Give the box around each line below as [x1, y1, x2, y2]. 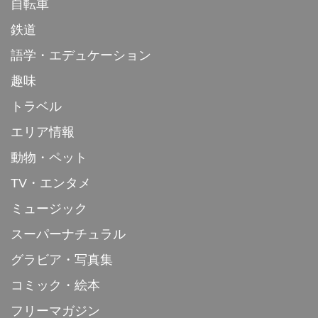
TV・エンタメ [11, 175, 91, 190]
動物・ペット [11, 150, 87, 165]
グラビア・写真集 [11, 252, 113, 267]
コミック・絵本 [11, 278, 100, 292]
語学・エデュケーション [11, 48, 151, 62]
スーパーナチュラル [11, 226, 126, 241]
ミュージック [11, 201, 87, 216]
